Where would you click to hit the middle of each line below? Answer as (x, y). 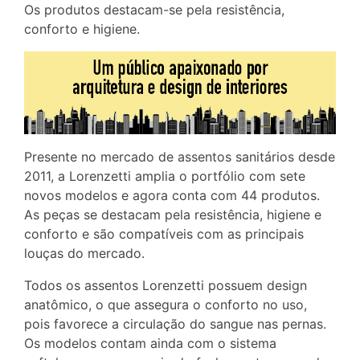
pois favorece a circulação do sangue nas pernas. (175, 324)
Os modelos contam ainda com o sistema (150, 344)
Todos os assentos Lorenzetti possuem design (166, 286)
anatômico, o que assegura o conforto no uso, (166, 305)
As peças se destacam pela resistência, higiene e (173, 215)
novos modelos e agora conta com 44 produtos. (172, 196)
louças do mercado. (84, 254)
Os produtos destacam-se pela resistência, (154, 10)
